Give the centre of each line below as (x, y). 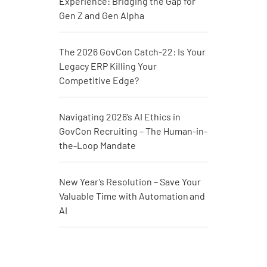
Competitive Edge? (99, 80)
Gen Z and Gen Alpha (102, 15)
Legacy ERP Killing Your (108, 66)
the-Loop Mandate (97, 145)
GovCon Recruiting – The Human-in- (133, 131)
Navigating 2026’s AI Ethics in (120, 117)
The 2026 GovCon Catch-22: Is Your (132, 52)
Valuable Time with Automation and (132, 196)
